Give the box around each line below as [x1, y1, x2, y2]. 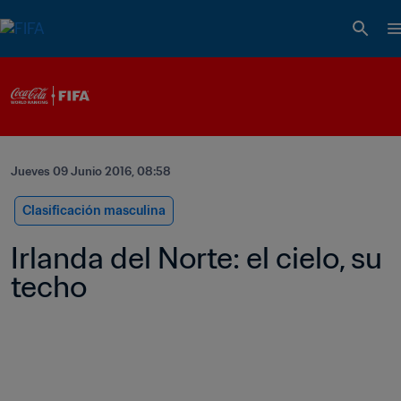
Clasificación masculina [22, 202, 166, 219]
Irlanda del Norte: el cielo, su [11, 239, 382, 277]
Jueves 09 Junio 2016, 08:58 [11, 164, 171, 180]
